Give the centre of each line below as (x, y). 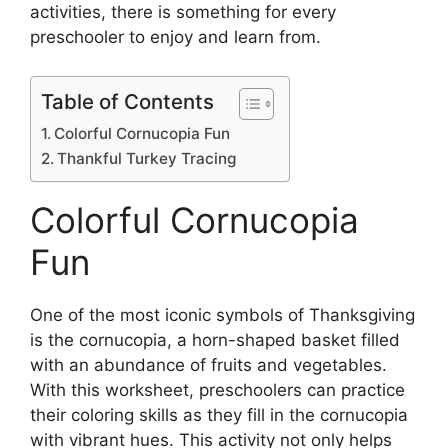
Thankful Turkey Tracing (147, 158)
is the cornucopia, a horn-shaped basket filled (215, 339)
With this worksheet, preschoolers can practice (217, 389)
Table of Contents (127, 101)
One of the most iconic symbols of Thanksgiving (222, 314)
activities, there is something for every (183, 12)
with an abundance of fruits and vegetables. (208, 364)
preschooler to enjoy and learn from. (175, 37)
